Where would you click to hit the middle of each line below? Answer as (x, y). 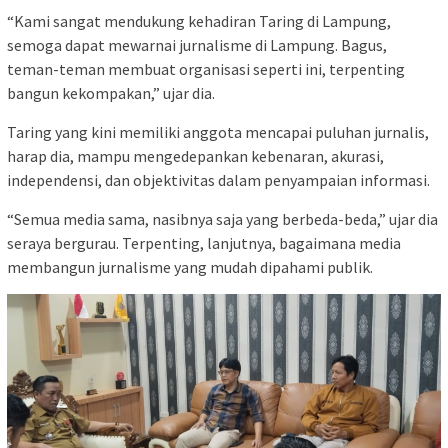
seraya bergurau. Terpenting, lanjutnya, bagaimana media (204, 242)
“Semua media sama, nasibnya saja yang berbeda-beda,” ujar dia (222, 218)
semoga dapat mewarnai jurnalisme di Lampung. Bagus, (197, 44)
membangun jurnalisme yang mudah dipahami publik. (190, 266)
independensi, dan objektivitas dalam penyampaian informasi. (218, 179)
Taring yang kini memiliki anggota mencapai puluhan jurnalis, (218, 131)
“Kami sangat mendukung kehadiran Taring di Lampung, (199, 20)
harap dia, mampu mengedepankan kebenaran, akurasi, (195, 155)
